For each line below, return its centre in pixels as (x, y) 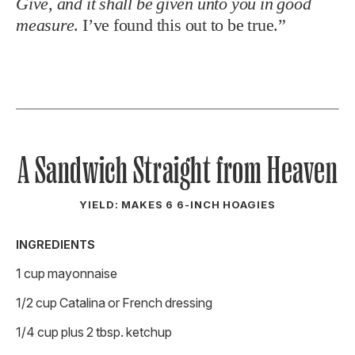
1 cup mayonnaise (67, 273)
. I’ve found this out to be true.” (180, 25)
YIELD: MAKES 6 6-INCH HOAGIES (177, 204)
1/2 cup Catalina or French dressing (114, 302)
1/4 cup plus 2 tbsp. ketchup (94, 332)
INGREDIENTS (55, 244)
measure (45, 25)
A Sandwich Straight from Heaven (177, 170)
